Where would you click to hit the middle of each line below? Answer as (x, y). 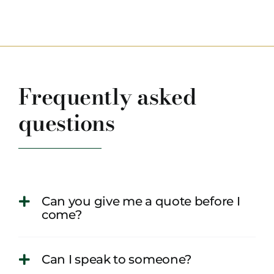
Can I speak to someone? (117, 259)
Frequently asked (107, 96)
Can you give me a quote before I (141, 201)
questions (66, 122)
